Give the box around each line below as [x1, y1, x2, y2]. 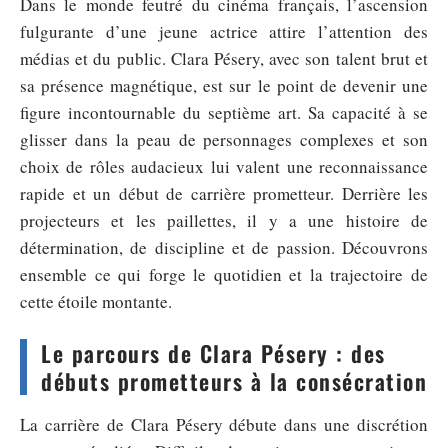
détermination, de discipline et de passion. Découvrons [20, 236, 428, 259]
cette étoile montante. [20, 290, 172, 313]
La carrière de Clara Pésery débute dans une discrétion [20, 413, 428, 436]
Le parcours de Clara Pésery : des [41, 337, 386, 369]
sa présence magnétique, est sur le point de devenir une [20, 74, 428, 97]
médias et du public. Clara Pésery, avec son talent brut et [20, 47, 428, 70]
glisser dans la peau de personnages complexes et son [20, 128, 428, 151]
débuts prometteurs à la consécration [41, 365, 427, 397]
